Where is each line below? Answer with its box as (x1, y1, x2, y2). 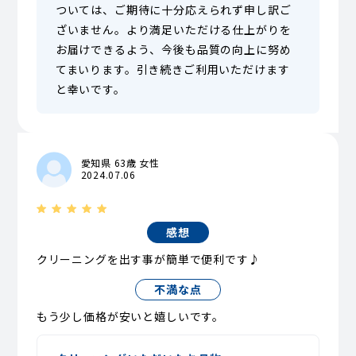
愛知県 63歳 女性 (80, 156, 160, 170)
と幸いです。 (55, 81, 126, 98)
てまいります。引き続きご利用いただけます (55, 61, 290, 78)
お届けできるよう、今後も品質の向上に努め (55, 41, 292, 58)
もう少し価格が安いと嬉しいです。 (36, 308, 225, 324)
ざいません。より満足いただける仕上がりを (55, 21, 292, 38)
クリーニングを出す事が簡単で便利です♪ (36, 250, 261, 267)
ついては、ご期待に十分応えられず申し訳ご (55, 2, 292, 18)
